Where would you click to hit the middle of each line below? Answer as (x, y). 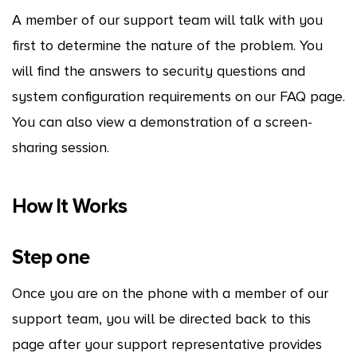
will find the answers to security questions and (158, 71)
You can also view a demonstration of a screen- (162, 122)
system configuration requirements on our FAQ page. (178, 96)
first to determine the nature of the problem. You (167, 45)
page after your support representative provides (167, 345)
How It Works (69, 206)
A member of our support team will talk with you (167, 20)
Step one (50, 257)
